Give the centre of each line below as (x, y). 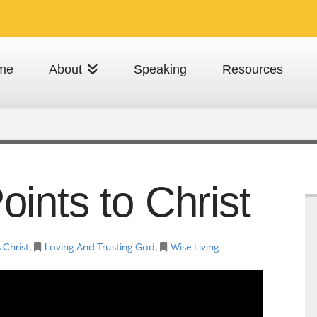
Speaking (160, 69)
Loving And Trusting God (100, 247)
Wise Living (195, 247)
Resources (252, 69)
